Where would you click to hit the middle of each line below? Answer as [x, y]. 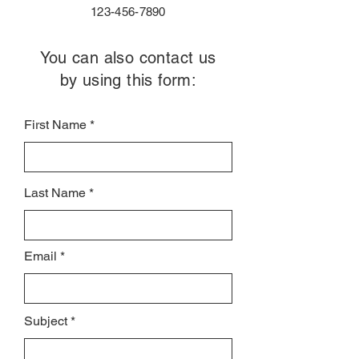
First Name [55, 125]
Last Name [55, 193]
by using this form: [128, 80]
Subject [46, 321]
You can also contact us [128, 58]
